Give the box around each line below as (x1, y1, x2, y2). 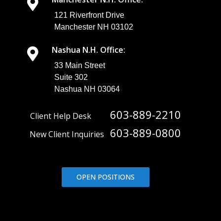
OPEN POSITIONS (76, 172, 135, 182)
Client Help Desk (30, 110, 101, 122)
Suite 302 (54, 73, 88, 82)
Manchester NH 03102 (54, 23, 133, 32)
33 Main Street (54, 61, 105, 70)
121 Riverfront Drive (54, 11, 124, 20)
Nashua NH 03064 (54, 85, 120, 94)
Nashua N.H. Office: (51, 44, 125, 56)
